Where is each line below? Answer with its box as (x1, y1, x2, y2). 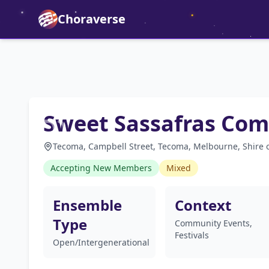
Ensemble (53, 195, 122, 215)
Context (174, 195, 231, 215)
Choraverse (58, 11, 125, 27)
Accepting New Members (50, 162, 152, 174)
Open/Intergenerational (53, 237, 150, 248)
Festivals (174, 229, 209, 241)
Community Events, (174, 217, 252, 229)
